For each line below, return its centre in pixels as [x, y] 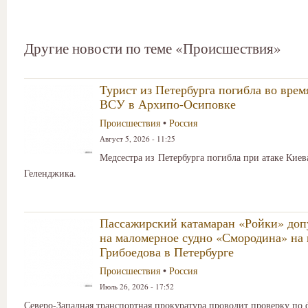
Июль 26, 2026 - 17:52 [137, 286]
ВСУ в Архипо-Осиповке [168, 104]
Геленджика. [50, 173]
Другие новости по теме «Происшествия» [153, 48]
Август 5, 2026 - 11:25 [137, 139]
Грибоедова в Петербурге [167, 251]
